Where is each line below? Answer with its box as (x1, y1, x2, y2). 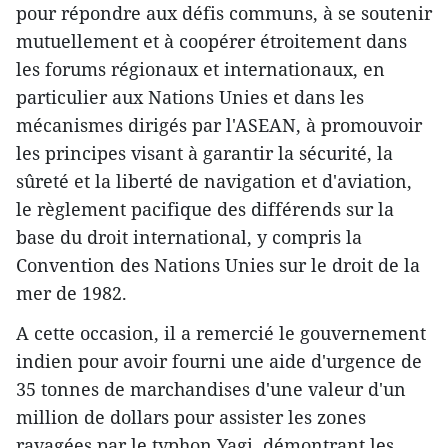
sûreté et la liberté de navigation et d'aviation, (16, 169, 412, 194)
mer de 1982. (16, 281, 127, 306)
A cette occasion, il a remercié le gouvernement (16, 321, 426, 346)
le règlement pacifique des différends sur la (16, 197, 394, 222)
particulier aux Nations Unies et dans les (16, 85, 364, 110)
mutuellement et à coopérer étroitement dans (16, 29, 407, 54)
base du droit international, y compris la (16, 225, 362, 250)
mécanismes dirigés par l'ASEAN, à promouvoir (16, 113, 422, 138)
